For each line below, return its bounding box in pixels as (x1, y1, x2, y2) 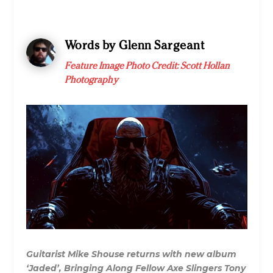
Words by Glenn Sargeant (64, 37, 205, 52)
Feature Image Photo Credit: (64, 59, 180, 71)
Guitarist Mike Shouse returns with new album (26, 249, 236, 260)
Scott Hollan (180, 59, 230, 71)
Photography (64, 73, 118, 85)
